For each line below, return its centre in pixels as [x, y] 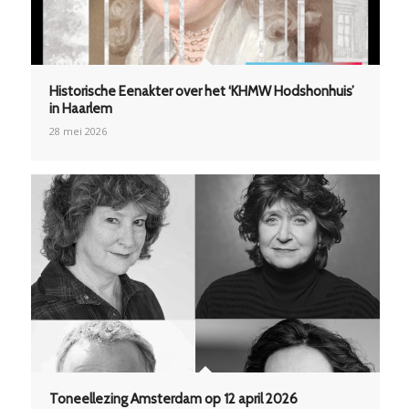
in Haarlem [80, 108]
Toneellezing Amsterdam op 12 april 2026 [173, 399]
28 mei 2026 [78, 131]
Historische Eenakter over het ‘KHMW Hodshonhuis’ [201, 91]
